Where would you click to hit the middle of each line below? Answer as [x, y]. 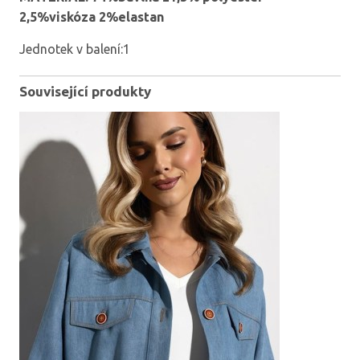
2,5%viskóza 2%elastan [92, 17]
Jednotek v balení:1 [75, 49]
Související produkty [85, 91]
